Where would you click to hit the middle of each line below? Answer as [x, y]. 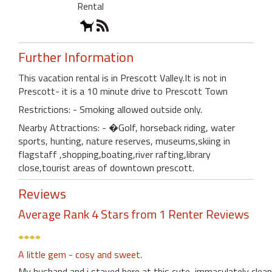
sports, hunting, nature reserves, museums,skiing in [124, 141]
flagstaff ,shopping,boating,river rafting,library [114, 154]
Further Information [76, 57]
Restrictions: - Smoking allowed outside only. [110, 109]
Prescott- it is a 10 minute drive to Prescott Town [123, 91]
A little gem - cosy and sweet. [80, 254]
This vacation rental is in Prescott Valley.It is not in [122, 77]
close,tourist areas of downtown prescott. [106, 167]
